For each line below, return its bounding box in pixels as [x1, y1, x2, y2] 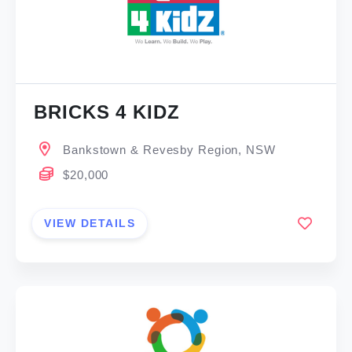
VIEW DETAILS [44, 216, 136, 229]
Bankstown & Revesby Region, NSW [63, 143, 276, 157]
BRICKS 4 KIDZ [34, 101, 180, 123]
